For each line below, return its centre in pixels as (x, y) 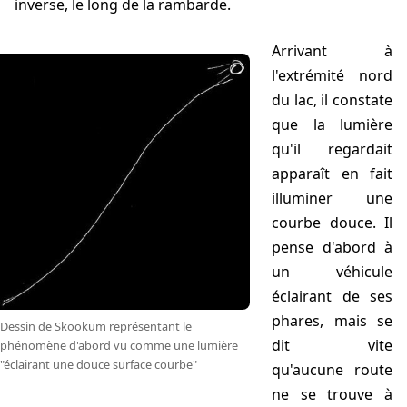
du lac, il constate (332, 100)
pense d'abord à (332, 248)
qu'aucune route (332, 370)
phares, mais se (332, 321)
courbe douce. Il (332, 223)
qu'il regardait (332, 149)
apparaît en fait (332, 174)
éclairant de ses (332, 297)
